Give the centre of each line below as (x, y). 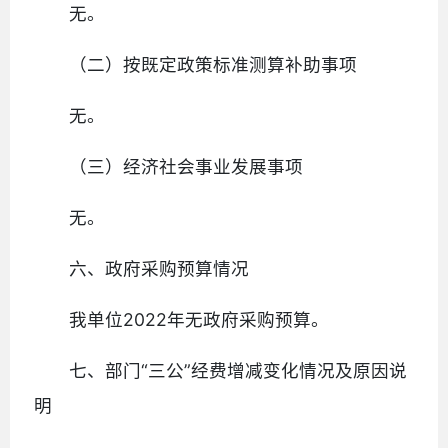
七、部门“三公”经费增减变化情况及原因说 (238, 370)
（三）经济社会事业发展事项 (186, 166)
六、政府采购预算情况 (159, 268)
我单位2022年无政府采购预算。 (199, 319)
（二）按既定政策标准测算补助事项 (213, 64)
